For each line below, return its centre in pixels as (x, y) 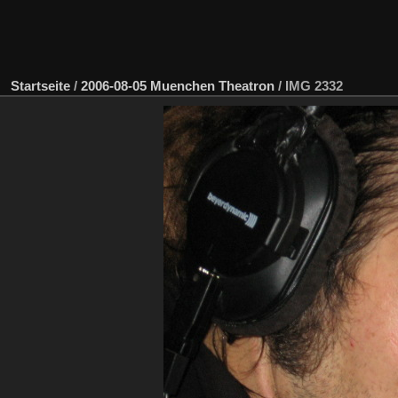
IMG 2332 (314, 85)
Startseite (40, 85)
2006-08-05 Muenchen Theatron (178, 85)
